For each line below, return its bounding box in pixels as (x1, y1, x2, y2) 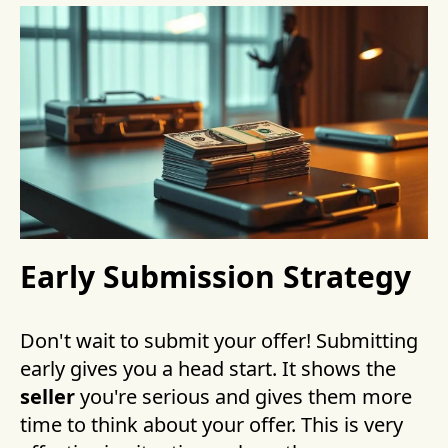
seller (20, 383, 75, 411)
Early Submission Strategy (20, 256, 411, 298)
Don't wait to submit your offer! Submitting (20, 327, 418, 355)
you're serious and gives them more (75, 383, 412, 411)
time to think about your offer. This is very (20, 411, 403, 439)
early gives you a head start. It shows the (20, 355, 396, 383)
